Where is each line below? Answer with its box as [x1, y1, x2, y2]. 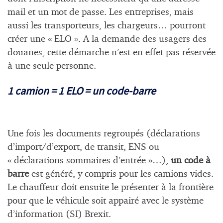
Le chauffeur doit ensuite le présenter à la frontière [7, 182, 214, 192]
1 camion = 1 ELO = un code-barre [7, 84, 156, 98]
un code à [171, 155, 211, 165]
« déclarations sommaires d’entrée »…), [7, 155, 171, 165]
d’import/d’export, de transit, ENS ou [7, 142, 159, 152]
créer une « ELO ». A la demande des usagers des [7, 34, 207, 44]
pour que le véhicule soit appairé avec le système [7, 196, 204, 206]
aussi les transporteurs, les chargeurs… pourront [7, 21, 206, 31]
